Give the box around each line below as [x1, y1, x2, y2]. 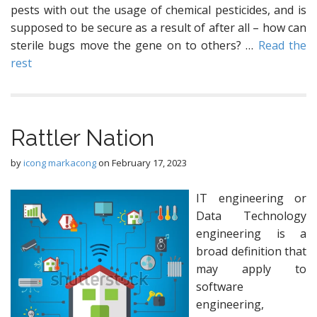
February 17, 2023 [112, 156, 187, 169]
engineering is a [196, 226, 306, 241]
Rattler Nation [11, 125, 154, 151]
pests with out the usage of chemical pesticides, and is [11, 2, 306, 18]
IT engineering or [196, 190, 306, 206]
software [196, 279, 243, 294]
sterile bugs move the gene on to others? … [11, 38, 258, 53]
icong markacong [23, 156, 96, 169]
